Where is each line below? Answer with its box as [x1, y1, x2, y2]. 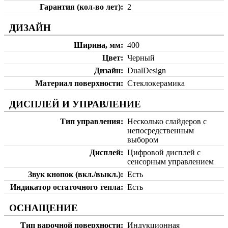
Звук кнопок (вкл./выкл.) [28, 170, 121, 179]
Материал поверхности [35, 79, 121, 88]
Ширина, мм [74, 41, 121, 50]
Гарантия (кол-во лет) [40, 3, 121, 12]
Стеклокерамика [127, 79, 185, 88]
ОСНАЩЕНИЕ [9, 203, 78, 214]
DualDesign [127, 66, 166, 75]
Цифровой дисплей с [127, 148, 201, 157]
